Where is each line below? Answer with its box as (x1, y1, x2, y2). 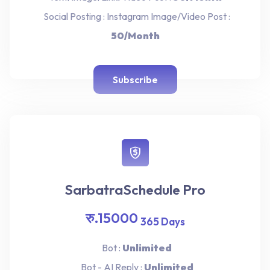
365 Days (140, 215, 185, 228)
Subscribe (112, 73, 158, 86)
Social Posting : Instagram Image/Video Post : (40, 10, 230, 22)
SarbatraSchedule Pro (64, 180, 206, 198)
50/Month (110, 29, 160, 42)
